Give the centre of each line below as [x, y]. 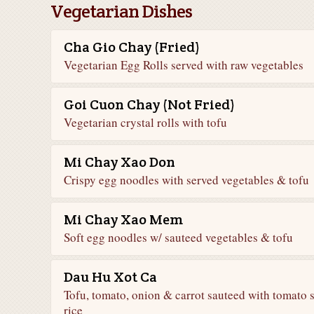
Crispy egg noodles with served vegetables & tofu [186, 180]
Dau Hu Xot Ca [110, 277]
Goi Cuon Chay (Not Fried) [149, 104]
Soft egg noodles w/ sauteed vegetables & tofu [178, 237]
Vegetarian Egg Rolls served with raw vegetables [184, 65]
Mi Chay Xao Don [120, 162]
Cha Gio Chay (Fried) [132, 47]
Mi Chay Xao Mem [123, 219]
